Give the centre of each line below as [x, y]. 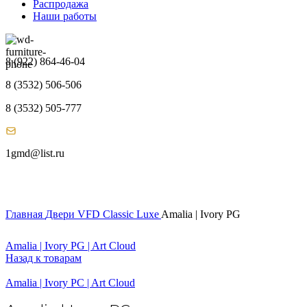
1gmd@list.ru [35, 153]
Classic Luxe [132, 214]
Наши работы [65, 16]
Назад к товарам [44, 258]
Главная [25, 214]
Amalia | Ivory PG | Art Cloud [71, 246]
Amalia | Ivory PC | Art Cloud [70, 283]
